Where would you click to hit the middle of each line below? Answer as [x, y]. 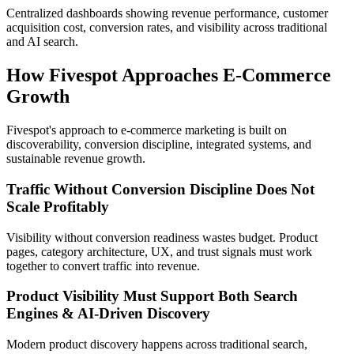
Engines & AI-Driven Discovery [108, 314]
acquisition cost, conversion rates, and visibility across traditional [167, 28]
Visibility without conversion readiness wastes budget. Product [162, 237]
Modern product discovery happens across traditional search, [157, 345]
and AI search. [42, 42]
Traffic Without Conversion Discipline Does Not [160, 189]
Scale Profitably [58, 206]
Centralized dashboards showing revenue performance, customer [167, 13]
